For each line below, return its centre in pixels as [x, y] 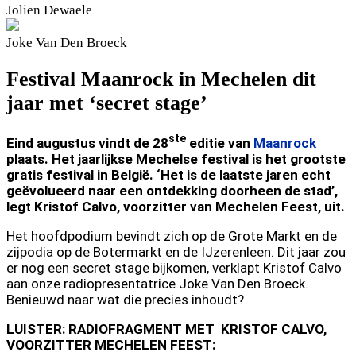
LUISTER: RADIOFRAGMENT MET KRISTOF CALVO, [166, 329]
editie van [220, 143]
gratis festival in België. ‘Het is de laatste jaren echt [168, 174]
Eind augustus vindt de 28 [87, 143]
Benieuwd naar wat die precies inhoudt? [125, 299]
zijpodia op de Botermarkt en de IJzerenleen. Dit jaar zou [176, 252]
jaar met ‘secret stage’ [107, 103]
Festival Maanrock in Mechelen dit [161, 79]
